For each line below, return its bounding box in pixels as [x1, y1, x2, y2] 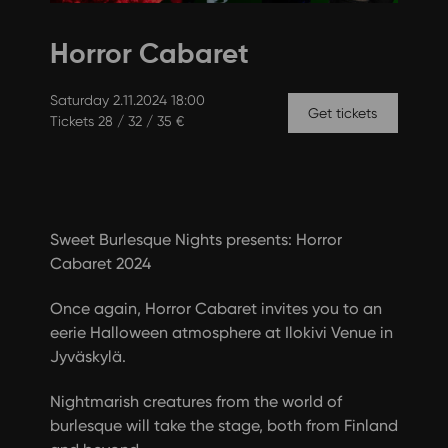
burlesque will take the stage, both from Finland [49, 415, 398, 435]
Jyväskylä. [49, 346, 126, 366]
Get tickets [308, 104, 378, 121]
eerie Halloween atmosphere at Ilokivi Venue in [49, 322, 393, 342]
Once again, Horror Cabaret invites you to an [49, 298, 382, 318]
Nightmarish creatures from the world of [49, 391, 342, 411]
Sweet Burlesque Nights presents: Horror [49, 229, 342, 249]
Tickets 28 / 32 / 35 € [49, 112, 184, 129]
